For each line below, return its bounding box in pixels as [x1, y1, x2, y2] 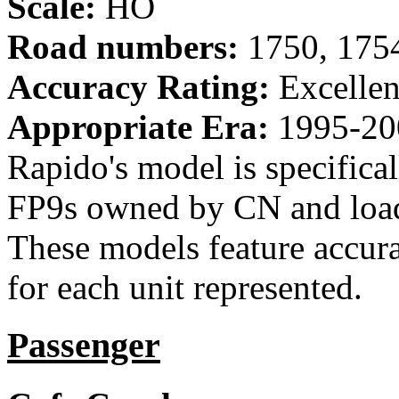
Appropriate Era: [7, 108, 269, 147]
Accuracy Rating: [7, 68, 270, 107]
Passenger [7, 325, 160, 366]
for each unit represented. [7, 268, 362, 307]
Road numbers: [7, 28, 239, 67]
